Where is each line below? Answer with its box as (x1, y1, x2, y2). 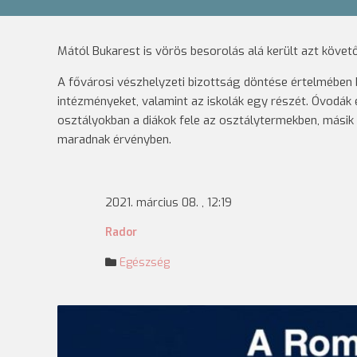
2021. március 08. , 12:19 (105, 195, 232, 210)
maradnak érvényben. (57, 131, 171, 147)
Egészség (120, 255, 170, 270)
